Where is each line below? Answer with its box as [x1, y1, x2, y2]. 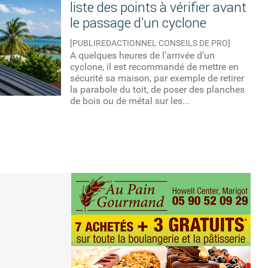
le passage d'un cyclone [70, 15, 207, 32]
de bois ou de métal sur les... [70, 95, 190, 107]
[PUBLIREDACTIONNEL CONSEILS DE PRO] [70, 38, 231, 49]
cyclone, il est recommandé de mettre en [70, 61, 239, 73]
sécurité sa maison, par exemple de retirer [70, 72, 245, 84]
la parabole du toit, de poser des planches [70, 84, 245, 96]
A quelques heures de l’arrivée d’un [70, 50, 215, 62]
